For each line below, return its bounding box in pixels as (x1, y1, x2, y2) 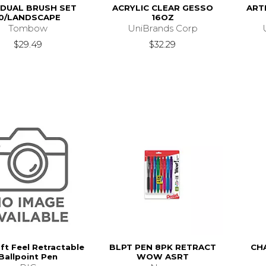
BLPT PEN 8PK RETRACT (109, 242, 216, 252)
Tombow (8, 22, 47, 34)
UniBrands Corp (127, 22, 198, 34)
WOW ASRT (136, 252, 189, 262)
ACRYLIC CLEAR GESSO (112, 2, 213, 12)
